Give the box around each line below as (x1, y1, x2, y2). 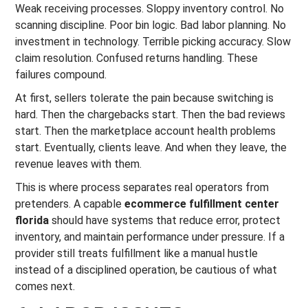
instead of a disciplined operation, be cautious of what (15, 263, 278, 276)
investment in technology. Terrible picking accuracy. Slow (15, 35, 291, 48)
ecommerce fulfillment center (124, 197, 280, 210)
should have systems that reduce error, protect (49, 214, 281, 227)
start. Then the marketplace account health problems (15, 124, 276, 137)
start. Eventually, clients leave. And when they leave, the (15, 141, 287, 154)
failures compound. (15, 68, 107, 81)
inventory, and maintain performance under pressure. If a (15, 230, 285, 243)
